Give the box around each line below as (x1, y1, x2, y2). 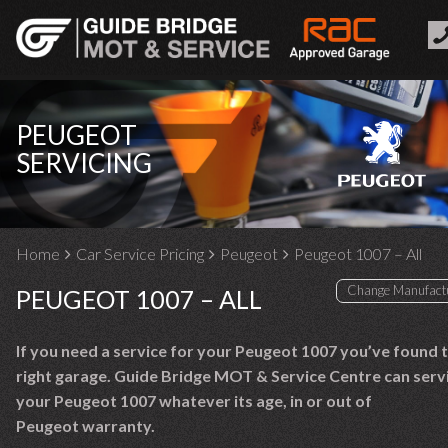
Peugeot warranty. (16, 416, 155, 435)
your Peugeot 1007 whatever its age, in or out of (16, 391, 372, 410)
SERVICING (16, 147, 152, 179)
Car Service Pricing (76, 244, 204, 263)
